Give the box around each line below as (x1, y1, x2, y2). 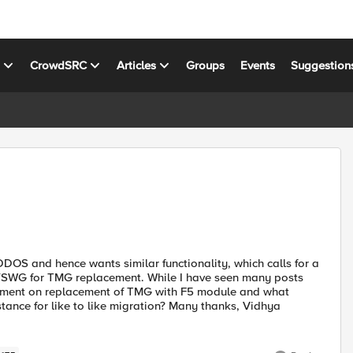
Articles (117, 58, 157, 72)
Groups (186, 58, 225, 72)
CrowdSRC (30, 58, 87, 72)
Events (240, 58, 276, 72)
